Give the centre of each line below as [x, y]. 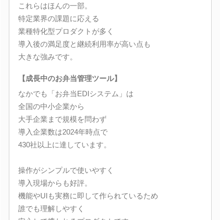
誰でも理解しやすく [51, 208]
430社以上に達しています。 [64, 145]
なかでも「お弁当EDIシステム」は [76, 94]
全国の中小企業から [51, 106]
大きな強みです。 [47, 57]
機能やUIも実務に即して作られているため [88, 196]
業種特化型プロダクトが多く [66, 31]
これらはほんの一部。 [55, 6]
